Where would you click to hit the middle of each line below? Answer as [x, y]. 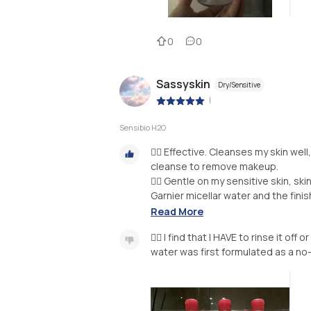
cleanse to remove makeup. [215, 166]
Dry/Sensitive [239, 84]
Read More [177, 211]
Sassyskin [183, 84]
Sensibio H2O [143, 127]
